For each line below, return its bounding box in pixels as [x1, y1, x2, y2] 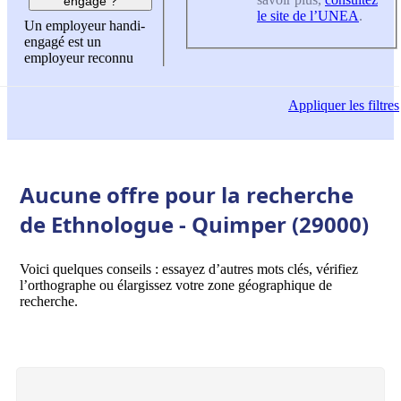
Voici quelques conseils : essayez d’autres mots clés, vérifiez [20, 260, 358, 277]
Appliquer [288, 98, 346, 114]
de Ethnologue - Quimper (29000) [20, 209, 369, 239]
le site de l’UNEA [257, 7, 359, 23]
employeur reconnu [24, 50, 133, 66]
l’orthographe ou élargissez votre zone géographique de [20, 277, 332, 293]
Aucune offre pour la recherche [20, 179, 354, 209]
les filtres [346, 98, 399, 114]
